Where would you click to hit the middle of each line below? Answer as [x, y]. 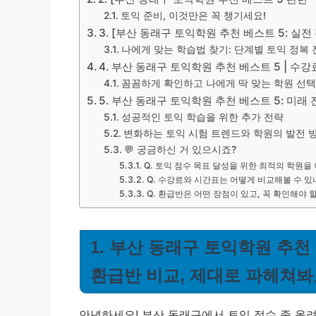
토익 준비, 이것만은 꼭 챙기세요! [193, 16]
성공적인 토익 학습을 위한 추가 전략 [202, 117]
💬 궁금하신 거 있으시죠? [180, 150]
